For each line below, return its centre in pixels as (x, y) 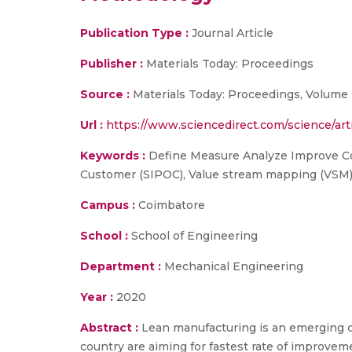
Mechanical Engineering (232, 266)
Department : (121, 266)
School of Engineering (193, 236)
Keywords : (113, 156)
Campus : (108, 205)
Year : (97, 297)
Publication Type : (134, 33)
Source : (105, 94)
